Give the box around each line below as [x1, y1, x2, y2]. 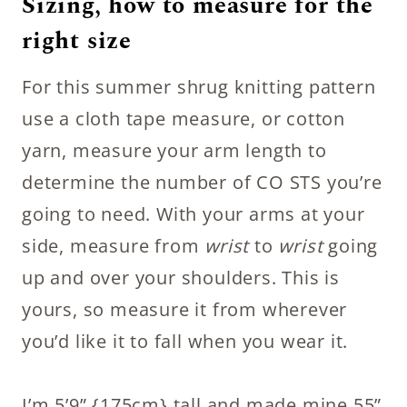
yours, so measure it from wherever [22, 297, 348, 322]
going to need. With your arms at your [22, 202, 365, 226]
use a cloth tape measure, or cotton [22, 106, 345, 131]
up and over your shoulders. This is [22, 265, 340, 290]
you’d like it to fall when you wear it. [22, 329, 353, 353]
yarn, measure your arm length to [22, 138, 327, 163]
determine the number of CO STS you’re [22, 170, 382, 194]
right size [22, 23, 133, 59]
